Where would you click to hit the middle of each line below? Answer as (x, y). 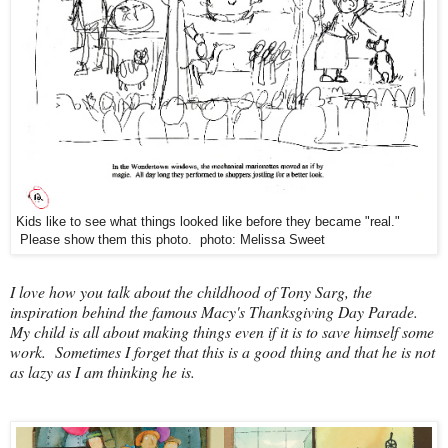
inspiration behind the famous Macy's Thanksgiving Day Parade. (218, 311)
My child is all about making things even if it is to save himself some (222, 331)
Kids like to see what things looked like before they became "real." (208, 221)
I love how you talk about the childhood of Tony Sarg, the (191, 291)
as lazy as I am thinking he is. (105, 371)
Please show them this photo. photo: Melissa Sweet (170, 239)
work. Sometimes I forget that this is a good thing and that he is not (222, 351)
